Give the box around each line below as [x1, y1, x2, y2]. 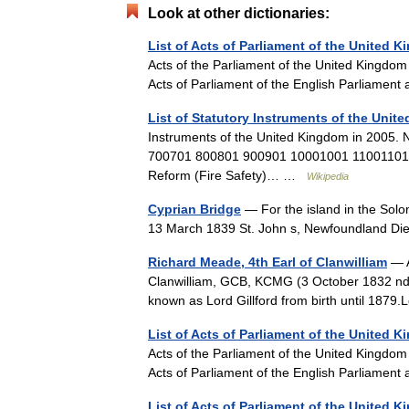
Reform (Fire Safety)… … [148, 168, 307, 183]
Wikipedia [307, 171, 349, 182]
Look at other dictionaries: [148, 5, 330, 21]
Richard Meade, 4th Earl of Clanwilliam [148, 255, 387, 269]
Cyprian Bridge [148, 202, 241, 216]
